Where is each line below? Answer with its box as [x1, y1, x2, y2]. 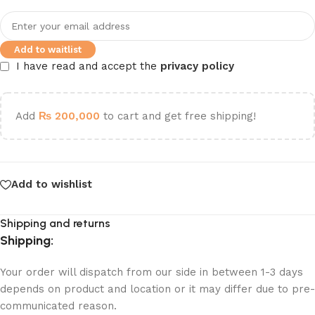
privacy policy [160, 59, 234, 72]
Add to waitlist [14, 44, 82, 55]
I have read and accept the [16, 59, 160, 72]
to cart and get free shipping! [100, 109, 256, 122]
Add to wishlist [11, 178, 92, 191]
